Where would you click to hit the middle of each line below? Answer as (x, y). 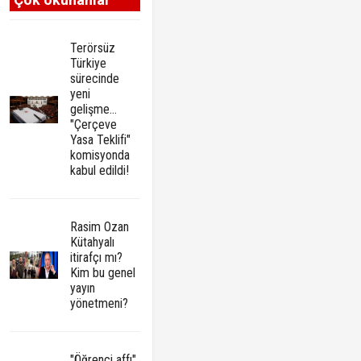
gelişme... (94, 110)
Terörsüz (93, 48)
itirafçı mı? (97, 258)
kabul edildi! (100, 171)
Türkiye (89, 64)
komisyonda (100, 156)
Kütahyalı (93, 243)
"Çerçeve (94, 125)
